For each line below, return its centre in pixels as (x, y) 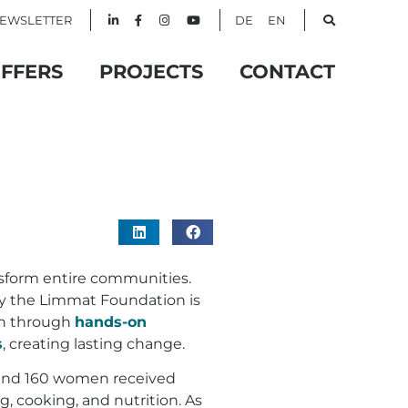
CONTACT (287, 71)
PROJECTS (151, 71)
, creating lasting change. (94, 344)
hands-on (111, 322)
